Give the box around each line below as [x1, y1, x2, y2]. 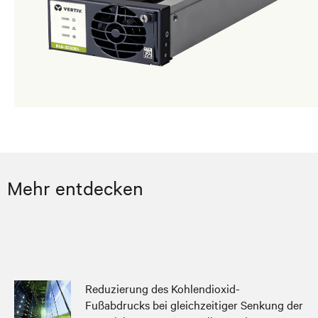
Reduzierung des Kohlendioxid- [85, 280, 240, 296]
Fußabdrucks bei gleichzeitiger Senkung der [85, 297, 303, 312]
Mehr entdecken [7, 176, 143, 199]
